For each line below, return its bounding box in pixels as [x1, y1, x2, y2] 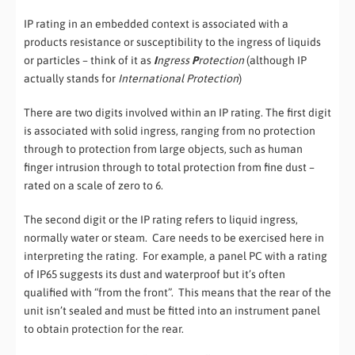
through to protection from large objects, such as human [24, 143, 303, 156]
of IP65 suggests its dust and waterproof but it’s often [24, 268, 285, 281]
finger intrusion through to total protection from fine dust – [24, 161, 315, 174]
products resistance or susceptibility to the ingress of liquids [24, 36, 321, 49]
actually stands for [24, 72, 118, 86]
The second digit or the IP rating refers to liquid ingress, [24, 213, 298, 227]
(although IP [244, 54, 307, 67]
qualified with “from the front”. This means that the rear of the [24, 286, 331, 300]
